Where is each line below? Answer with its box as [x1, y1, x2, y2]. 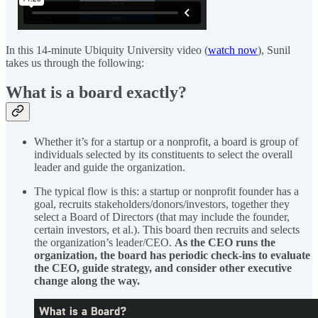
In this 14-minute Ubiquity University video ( [6, 43, 208, 56]
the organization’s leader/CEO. [34, 236, 175, 249]
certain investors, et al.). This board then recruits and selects [34, 224, 300, 236]
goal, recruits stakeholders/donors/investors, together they [34, 198, 290, 211]
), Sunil [258, 43, 290, 56]
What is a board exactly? [6, 83, 187, 102]
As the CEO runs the [175, 236, 275, 249]
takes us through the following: [6, 56, 144, 69]
